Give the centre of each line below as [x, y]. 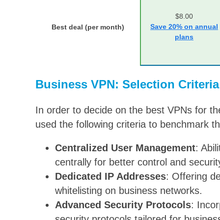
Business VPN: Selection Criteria [127, 84]
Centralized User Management [125, 148]
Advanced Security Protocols [123, 205]
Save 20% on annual [184, 26]
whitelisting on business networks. [129, 191]
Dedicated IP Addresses [110, 177]
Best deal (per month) [88, 27]
